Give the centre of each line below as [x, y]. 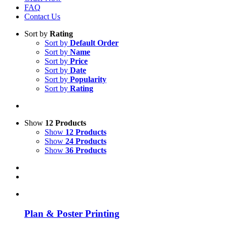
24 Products [86, 141]
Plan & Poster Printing [72, 213]
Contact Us [42, 16]
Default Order [94, 43]
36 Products [86, 150]
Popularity [88, 79]
